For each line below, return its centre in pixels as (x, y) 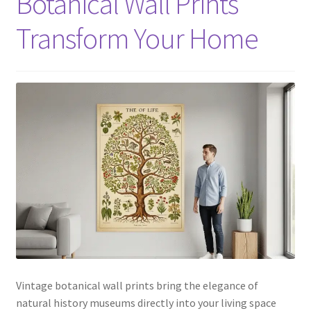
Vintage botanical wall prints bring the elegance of (137, 285)
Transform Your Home (137, 38)
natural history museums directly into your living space (146, 302)
